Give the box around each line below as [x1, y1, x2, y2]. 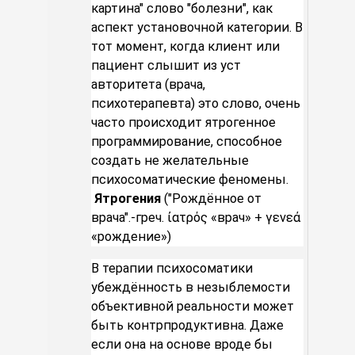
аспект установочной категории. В [91, 20, 303, 36]
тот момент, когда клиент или [91, 39, 280, 55]
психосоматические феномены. [91, 172, 292, 188]
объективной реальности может [91, 299, 294, 315]
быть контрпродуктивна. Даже [91, 318, 284, 334]
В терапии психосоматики [91, 261, 253, 277]
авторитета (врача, [91, 77, 205, 93]
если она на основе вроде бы [91, 337, 273, 353]
